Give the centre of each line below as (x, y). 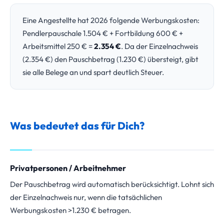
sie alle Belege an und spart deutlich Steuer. (93, 72)
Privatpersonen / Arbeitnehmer (68, 168)
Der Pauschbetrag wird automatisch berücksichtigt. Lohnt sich (112, 184)
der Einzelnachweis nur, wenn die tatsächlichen (86, 197)
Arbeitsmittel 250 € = (58, 46)
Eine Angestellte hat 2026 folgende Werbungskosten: (111, 20)
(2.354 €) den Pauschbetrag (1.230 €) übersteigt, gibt (110, 59)
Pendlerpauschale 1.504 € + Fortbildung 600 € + (103, 33)
